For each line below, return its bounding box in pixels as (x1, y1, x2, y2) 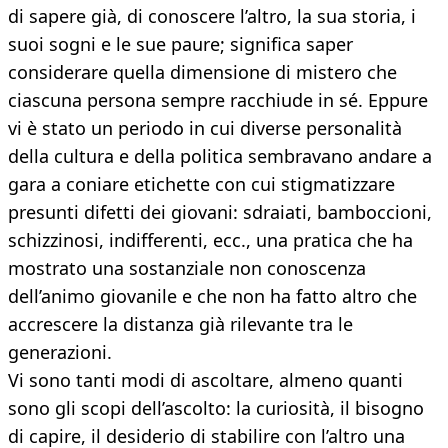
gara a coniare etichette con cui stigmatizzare (8, 172, 395, 197)
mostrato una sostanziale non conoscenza (8, 256, 366, 281)
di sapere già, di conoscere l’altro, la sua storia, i (8, 4, 416, 29)
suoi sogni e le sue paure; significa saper (8, 32, 353, 57)
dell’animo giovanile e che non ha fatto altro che (8, 284, 417, 309)
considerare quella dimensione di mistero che (8, 60, 397, 85)
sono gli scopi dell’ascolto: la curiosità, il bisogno (8, 396, 424, 421)
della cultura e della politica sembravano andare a (8, 144, 432, 169)
